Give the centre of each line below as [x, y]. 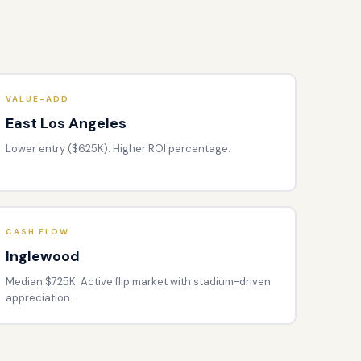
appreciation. [39, 297]
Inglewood [42, 256]
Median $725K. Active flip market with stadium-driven [138, 281]
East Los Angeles [66, 123]
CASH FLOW [37, 231]
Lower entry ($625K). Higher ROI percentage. [118, 148]
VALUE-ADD [37, 98]
